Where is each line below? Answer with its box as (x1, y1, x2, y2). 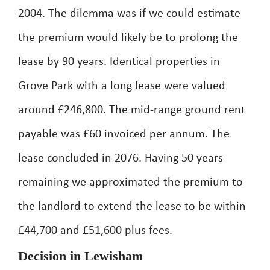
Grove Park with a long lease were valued (18, 80, 225, 92)
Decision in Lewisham (18, 248, 143, 263)
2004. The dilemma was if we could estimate (18, 8, 240, 20)
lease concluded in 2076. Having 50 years (18, 152, 223, 165)
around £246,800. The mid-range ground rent (18, 104, 245, 116)
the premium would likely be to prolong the (18, 32, 238, 44)
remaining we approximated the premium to (18, 177, 243, 189)
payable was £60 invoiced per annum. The (18, 128, 230, 140)
